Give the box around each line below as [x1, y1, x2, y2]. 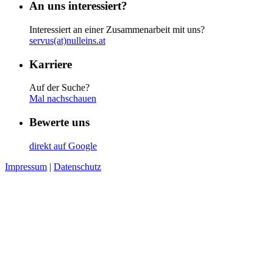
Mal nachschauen [29, 93, 96, 104]
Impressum [5, 161, 47, 172]
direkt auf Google [29, 140, 97, 151]
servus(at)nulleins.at [29, 35, 105, 46]
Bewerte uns [29, 116, 90, 129]
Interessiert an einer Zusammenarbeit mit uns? [29, 24, 205, 35]
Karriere [29, 57, 72, 71]
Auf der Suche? [29, 82, 90, 93]
